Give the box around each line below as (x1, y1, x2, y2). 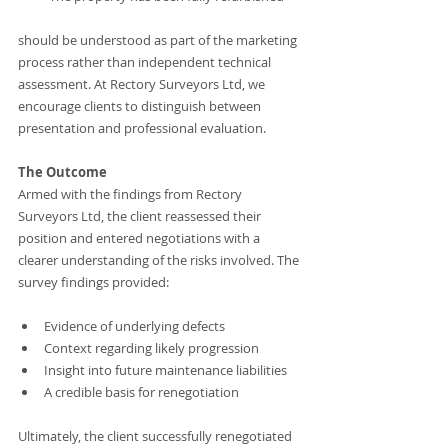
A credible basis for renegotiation (44, 383, 239, 402)
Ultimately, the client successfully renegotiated (18, 427, 295, 446)
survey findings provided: (18, 273, 169, 292)
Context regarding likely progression (44, 339, 259, 358)
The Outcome (18, 163, 107, 182)
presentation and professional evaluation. (18, 119, 266, 138)
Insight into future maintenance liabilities (44, 361, 287, 380)
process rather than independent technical (18, 53, 274, 72)
